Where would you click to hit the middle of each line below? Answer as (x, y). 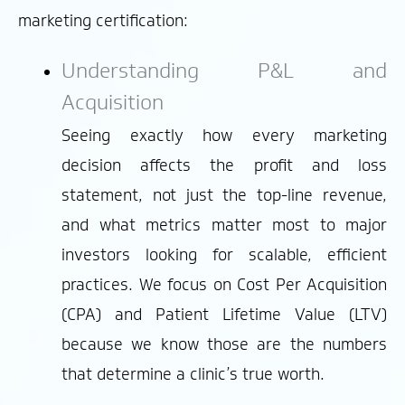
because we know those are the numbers (224, 345)
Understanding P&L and (224, 70)
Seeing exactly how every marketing (224, 136)
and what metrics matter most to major (224, 226)
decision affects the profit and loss (224, 166)
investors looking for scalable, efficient (224, 255)
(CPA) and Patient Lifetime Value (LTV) (224, 315)
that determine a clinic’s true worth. (193, 375)
